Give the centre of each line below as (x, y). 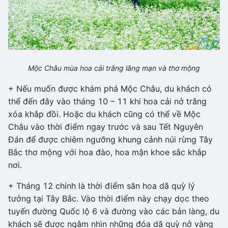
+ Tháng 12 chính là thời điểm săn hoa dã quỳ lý (102, 186)
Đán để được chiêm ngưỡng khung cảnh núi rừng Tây (110, 139)
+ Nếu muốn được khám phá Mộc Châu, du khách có (110, 88)
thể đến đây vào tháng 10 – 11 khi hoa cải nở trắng (107, 101)
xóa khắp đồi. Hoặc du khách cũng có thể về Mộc (104, 114)
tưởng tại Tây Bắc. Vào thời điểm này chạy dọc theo (109, 198)
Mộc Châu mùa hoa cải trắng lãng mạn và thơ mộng (114, 68)
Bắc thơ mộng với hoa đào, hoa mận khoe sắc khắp (107, 152)
